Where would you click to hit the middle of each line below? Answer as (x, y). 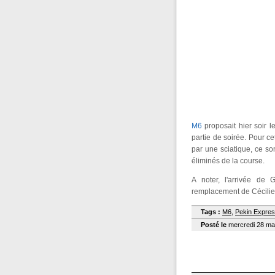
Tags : (211, 211)
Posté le (214, 224)
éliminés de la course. (228, 161)
